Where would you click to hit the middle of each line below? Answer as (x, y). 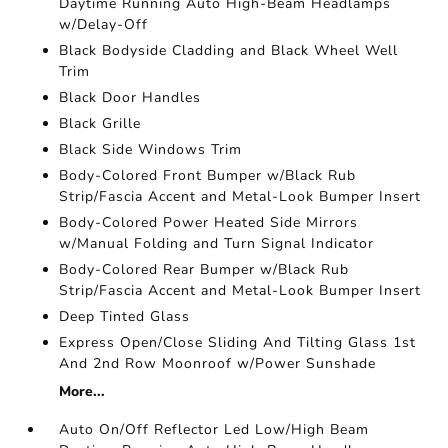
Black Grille (100, 123)
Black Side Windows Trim (151, 149)
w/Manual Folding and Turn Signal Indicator (217, 243)
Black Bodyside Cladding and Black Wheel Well (229, 50)
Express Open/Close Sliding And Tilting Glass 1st (238, 342)
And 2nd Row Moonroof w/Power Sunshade (218, 363)
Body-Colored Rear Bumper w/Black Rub (204, 269)
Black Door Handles (130, 97)
